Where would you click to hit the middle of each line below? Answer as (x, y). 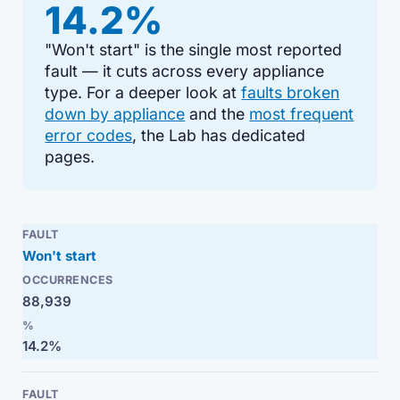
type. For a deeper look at (143, 92)
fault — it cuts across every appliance (185, 71)
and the (217, 113)
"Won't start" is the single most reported (194, 49)
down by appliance (115, 113)
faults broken (291, 92)
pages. (70, 156)
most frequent (302, 113)
